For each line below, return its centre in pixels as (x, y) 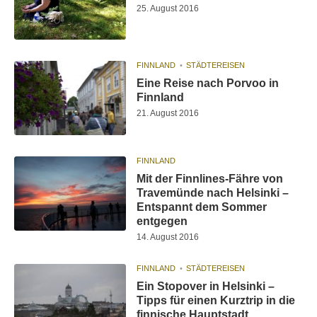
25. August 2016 (168, 8)
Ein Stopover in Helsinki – (206, 287)
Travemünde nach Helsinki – (213, 193)
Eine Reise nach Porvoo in (208, 83)
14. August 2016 (168, 237)
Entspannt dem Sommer (202, 207)
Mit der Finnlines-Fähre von (210, 179)
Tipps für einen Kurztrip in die (216, 301)
